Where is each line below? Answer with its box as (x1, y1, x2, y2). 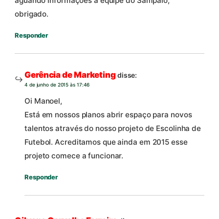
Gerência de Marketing (24, 69, 116, 80)
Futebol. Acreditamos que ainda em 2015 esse (24, 137, 188, 147)
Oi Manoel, (24, 96, 62, 106)
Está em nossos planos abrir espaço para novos (24, 110, 192, 120)
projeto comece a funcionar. (24, 151, 124, 161)
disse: (117, 70, 137, 79)
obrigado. (15, 9, 49, 19)
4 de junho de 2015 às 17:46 (24, 81, 90, 88)
